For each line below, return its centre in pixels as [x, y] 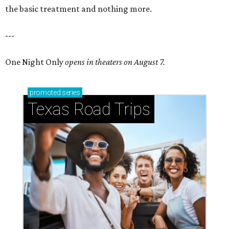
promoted [45, 93]
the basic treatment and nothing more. [78, 9]
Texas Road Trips [89, 109]
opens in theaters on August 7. [115, 62]
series [70, 93]
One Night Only [35, 62]
